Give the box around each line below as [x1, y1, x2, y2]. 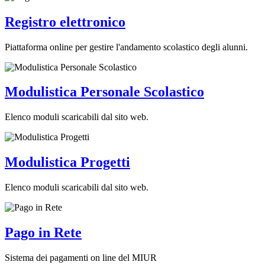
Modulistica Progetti [5, 154, 130, 170]
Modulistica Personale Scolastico [5, 84, 204, 100]
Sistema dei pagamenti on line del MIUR [5, 253, 157, 263]
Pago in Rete [5, 225, 82, 241]
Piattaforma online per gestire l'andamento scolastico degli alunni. [5, 41, 248, 52]
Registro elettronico [5, 14, 125, 30]
